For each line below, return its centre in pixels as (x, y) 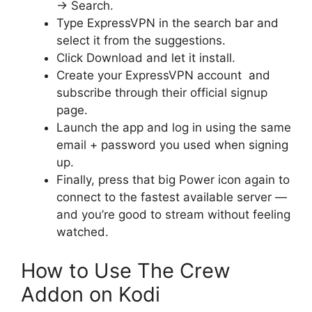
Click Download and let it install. (146, 58)
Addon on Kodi (91, 294)
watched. (83, 232)
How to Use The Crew (126, 270)
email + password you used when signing (172, 145)
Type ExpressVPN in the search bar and (167, 23)
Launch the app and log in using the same (174, 128)
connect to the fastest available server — (172, 197)
